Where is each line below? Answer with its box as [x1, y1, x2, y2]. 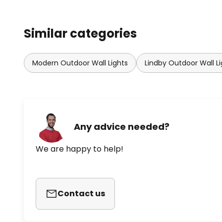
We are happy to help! [36, 143, 123, 155]
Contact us [57, 188, 105, 200]
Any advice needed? [74, 120, 169, 133]
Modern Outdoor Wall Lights [32, 58, 128, 68]
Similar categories [24, 25, 137, 42]
